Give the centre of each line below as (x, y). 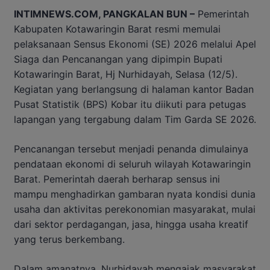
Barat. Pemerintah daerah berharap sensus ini (117, 179)
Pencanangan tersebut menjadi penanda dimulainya (131, 149)
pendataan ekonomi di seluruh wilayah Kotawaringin (132, 164)
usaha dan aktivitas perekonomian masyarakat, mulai (135, 209)
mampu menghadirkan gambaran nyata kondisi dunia (135, 194)
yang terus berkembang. (69, 240)
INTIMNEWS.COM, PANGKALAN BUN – (104, 14)
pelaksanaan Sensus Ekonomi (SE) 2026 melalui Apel (135, 44)
